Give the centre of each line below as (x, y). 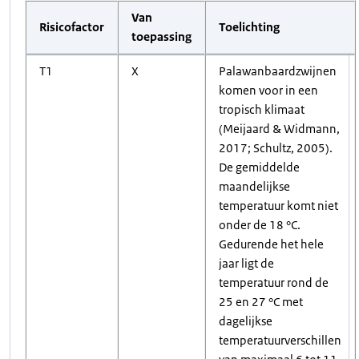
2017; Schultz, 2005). (276, 148)
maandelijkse (254, 186)
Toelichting (249, 27)
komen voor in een (268, 90)
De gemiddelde (259, 167)
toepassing (161, 36)
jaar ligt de (246, 263)
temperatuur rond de (274, 282)
